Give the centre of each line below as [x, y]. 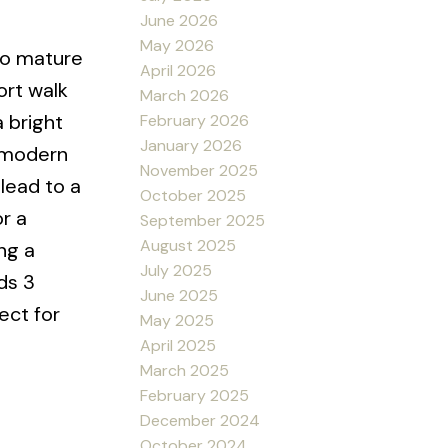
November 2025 [199, 170]
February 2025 [195, 395]
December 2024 [200, 420]
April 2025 [178, 345]
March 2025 [185, 370]
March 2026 [185, 95]
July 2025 [176, 270]
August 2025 [188, 245]
